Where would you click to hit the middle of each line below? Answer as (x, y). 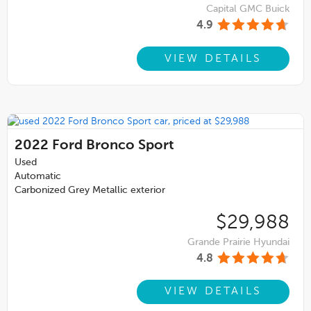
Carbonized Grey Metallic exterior (90, 190)
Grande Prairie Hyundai (238, 242)
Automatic (38, 176)
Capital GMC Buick (248, 9)
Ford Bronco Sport (113, 145)
